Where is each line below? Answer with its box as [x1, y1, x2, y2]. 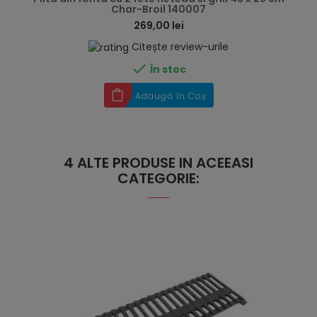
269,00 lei [133, 18, 184, 33]
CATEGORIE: [117, 168, 200, 189]
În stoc [150, 62, 186, 76]
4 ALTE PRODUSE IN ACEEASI [64, 153, 253, 173]
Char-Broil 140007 [111, 1, 206, 16]
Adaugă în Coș [134, 90, 207, 103]
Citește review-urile [132, 39, 229, 54]
